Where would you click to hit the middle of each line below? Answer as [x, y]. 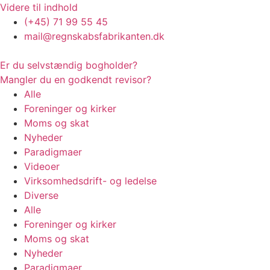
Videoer [42, 166]
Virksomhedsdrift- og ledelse [90, 181]
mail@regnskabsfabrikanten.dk [94, 36]
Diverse [41, 195]
